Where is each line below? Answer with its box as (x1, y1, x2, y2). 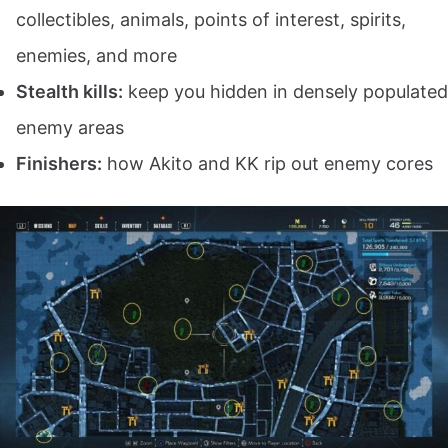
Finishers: (16, 152, 102, 174)
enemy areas (16, 116, 124, 138)
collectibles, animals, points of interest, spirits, (16, 8, 406, 30)
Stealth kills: (16, 80, 123, 102)
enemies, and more (16, 44, 177, 66)
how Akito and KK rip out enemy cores (102, 152, 433, 174)
